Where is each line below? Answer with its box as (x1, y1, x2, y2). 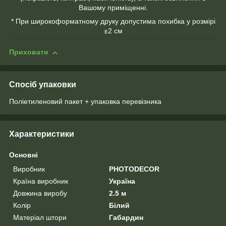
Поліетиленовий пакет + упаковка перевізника (9, 97, 161, 106)
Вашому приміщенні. (78, 4, 148, 12)
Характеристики (9, 130, 74, 139)
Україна (109, 177, 136, 186)
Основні (9, 151, 38, 159)
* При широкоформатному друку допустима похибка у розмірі (11, 17, 215, 26)
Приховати (9, 48, 48, 56)
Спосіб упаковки (9, 80, 76, 89)
